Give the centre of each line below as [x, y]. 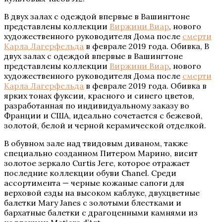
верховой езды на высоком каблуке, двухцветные [102, 193]
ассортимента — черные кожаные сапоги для [94, 183]
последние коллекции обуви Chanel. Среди [90, 173]
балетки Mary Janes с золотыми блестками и [93, 202]
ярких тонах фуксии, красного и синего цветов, [99, 95]
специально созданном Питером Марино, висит [101, 153]
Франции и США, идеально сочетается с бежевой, [103, 115]
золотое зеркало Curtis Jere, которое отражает [97, 163]
